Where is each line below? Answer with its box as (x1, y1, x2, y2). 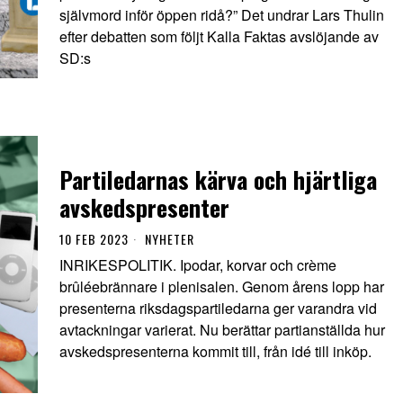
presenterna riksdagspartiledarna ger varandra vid (59, 298, 377, 319)
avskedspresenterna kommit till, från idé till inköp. (59, 341, 372, 363)
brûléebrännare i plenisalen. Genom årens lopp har (59, 276, 384, 298)
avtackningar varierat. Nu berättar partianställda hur (59, 319, 385, 341)
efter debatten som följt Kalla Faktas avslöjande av (59, 25, 379, 47)
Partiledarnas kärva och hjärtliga (59, 162, 377, 198)
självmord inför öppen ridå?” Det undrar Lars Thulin (59, 4, 384, 25)
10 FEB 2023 (59, 229, 129, 249)
